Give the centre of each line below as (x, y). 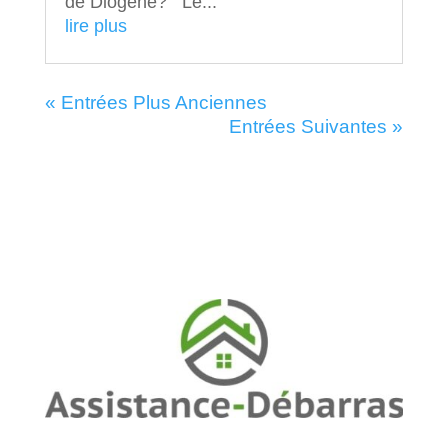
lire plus (95, 25)
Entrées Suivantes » (316, 126)
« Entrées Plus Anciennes (155, 102)
